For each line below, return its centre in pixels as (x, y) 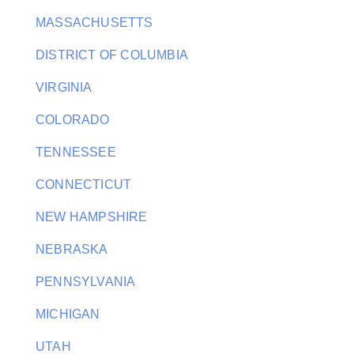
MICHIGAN (68, 314)
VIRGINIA (64, 87)
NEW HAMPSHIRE (92, 217)
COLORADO (73, 120)
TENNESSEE (76, 152)
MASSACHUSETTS (94, 23)
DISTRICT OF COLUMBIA (112, 55)
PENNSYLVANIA (86, 282)
